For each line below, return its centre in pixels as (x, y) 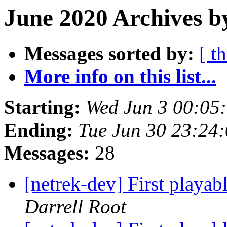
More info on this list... (120, 77)
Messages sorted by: (109, 54)
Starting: (42, 107)
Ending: (39, 130)
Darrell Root (75, 207)
